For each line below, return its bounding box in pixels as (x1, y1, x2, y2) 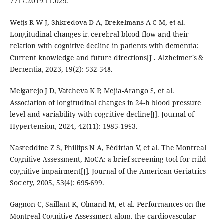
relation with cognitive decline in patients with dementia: (9, 41, 198, 50)
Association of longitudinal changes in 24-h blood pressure (9, 97, 201, 107)
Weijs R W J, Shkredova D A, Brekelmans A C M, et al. (9, 17, 185, 27)
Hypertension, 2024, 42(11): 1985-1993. (9, 121, 138, 131)
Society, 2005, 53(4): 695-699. (9, 177, 104, 187)
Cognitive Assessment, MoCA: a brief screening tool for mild (9, 154, 206, 164)
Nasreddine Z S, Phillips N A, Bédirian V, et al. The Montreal (9, 142, 206, 152)
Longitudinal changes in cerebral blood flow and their (9, 29, 189, 39)
